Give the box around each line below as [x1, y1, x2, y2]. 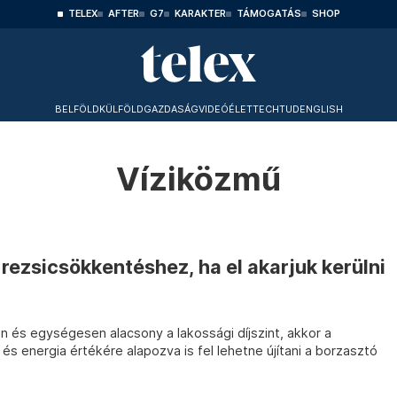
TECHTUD [252, 104, 300, 115]
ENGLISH [299, 104, 343, 115]
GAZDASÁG [143, 104, 198, 115]
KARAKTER [174, 8, 226, 19]
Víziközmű [116, 160, 281, 198]
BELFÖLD [54, 104, 99, 115]
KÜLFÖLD [98, 104, 144, 115]
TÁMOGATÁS [236, 8, 301, 19]
